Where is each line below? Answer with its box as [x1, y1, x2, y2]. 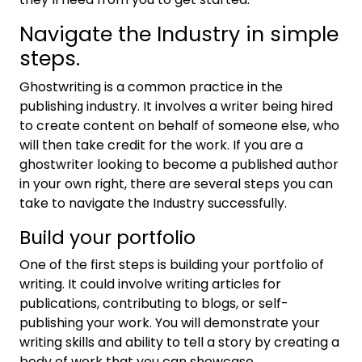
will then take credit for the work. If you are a [19, 136, 303, 154]
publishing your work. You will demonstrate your [19, 314, 320, 332]
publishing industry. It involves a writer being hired [19, 97, 333, 116]
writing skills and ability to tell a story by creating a [19, 333, 339, 351]
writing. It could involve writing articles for [19, 275, 281, 293]
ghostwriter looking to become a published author [19, 155, 339, 174]
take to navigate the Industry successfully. [19, 194, 287, 213]
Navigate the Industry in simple [19, 20, 339, 48]
